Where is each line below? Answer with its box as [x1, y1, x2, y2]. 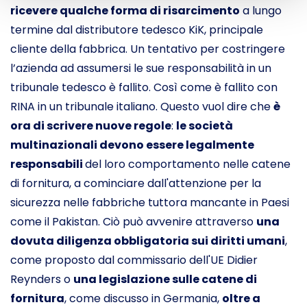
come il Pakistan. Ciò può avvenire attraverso [10, 214, 254, 230]
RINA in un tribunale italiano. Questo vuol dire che [10, 99, 271, 114]
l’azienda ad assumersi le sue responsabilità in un [10, 60, 271, 76]
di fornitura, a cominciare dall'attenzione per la [10, 175, 261, 191]
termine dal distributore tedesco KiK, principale [10, 22, 263, 38]
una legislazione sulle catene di [73, 271, 257, 287]
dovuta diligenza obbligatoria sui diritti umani [10, 233, 285, 249]
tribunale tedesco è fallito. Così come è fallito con [10, 79, 278, 95]
